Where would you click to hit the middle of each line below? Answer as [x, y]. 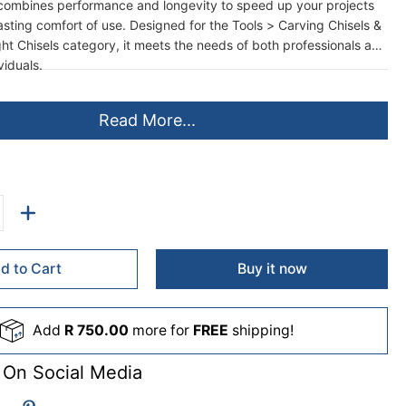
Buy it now [272, 269]
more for [161, 331]
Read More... [147, 120]
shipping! [261, 331]
